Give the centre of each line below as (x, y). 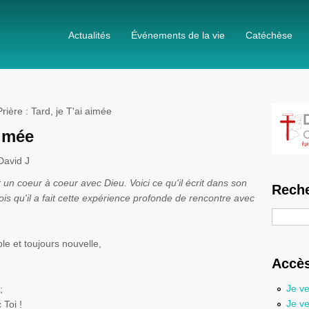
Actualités (89, 35)
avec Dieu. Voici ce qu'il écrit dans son (162, 183)
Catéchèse (269, 35)
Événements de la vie (178, 35)
